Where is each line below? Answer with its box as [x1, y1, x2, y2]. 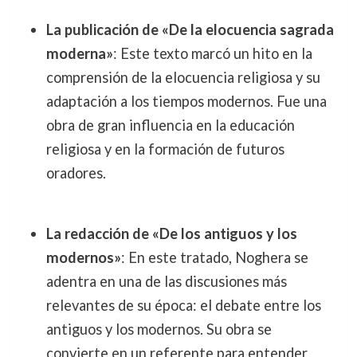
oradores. [45, 163, 106, 182]
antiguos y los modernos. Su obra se [45, 320, 272, 339]
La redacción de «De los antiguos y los [45, 225, 297, 243]
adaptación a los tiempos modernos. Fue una [45, 92, 327, 110]
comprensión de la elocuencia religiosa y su [45, 68, 320, 86]
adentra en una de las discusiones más [45, 273, 287, 291]
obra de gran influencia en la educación [45, 116, 295, 134]
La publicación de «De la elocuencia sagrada [45, 20, 334, 38]
